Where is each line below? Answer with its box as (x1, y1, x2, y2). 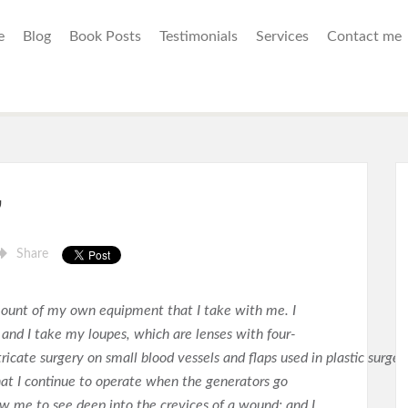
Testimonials (159, 29, 238, 44)
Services (256, 29, 309, 44)
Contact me (327, 29, 402, 44)
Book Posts (69, 29, 141, 44)
